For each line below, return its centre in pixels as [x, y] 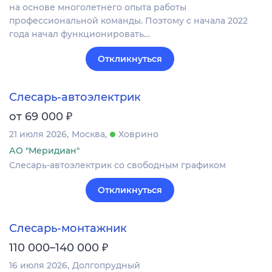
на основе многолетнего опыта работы [98, 7]
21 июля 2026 [38, 134]
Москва [88, 134]
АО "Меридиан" [44, 151]
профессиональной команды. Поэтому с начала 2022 [128, 20]
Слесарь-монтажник [68, 229]
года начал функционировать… [80, 34]
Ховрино [138, 134]
